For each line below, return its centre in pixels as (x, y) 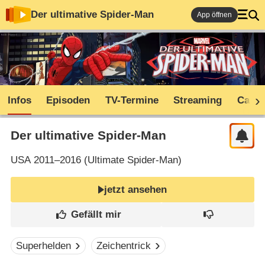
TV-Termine (132, 101)
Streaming (198, 101)
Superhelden (44, 246)
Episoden (68, 101)
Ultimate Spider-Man (132, 160)
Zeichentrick (124, 246)
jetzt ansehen (136, 189)
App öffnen (214, 15)
